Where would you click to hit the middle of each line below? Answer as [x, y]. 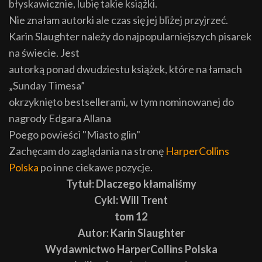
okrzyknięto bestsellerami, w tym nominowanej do [121, 101]
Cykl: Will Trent [131, 200]
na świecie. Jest [44, 52]
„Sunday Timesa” [47, 85]
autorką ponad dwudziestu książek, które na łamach [125, 69]
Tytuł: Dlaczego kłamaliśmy [131, 183]
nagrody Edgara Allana [60, 118]
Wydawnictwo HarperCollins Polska [131, 249]
